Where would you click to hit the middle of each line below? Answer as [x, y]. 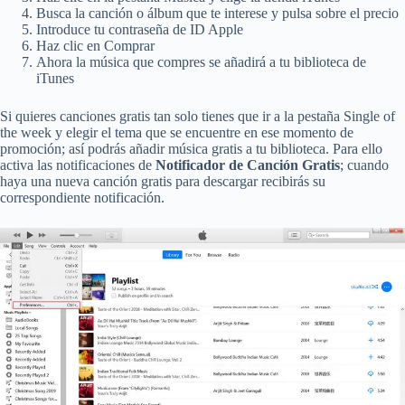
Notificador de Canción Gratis [248, 165]
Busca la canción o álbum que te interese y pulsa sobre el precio [217, 13]
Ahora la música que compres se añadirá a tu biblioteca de [201, 61]
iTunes [55, 78]
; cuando [364, 165]
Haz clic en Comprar [95, 45]
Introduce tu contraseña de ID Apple [140, 29]
